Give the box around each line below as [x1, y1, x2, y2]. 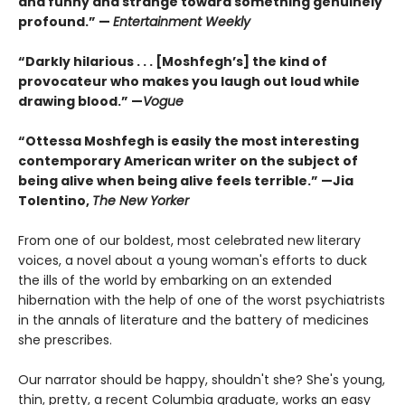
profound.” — [18, 13, 113, 32]
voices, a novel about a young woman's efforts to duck [18, 251, 367, 270]
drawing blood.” [18, 92, 131, 111]
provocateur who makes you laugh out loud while [18, 72, 360, 91]
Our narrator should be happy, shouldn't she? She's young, [18, 371, 385, 390]
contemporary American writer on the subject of [18, 152, 358, 171]
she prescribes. [18, 331, 112, 350]
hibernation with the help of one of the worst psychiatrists [18, 291, 385, 310]
